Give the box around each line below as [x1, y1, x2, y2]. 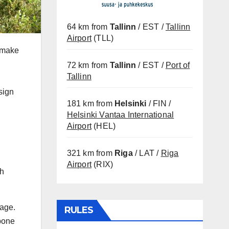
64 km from [66, 22, 110, 31]
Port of [165, 61, 190, 70]
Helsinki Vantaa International [66, 110, 174, 119]
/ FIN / [146, 99, 171, 108]
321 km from [66, 149, 114, 157]
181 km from [66, 99, 114, 108]
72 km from [66, 61, 110, 70]
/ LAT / [132, 149, 161, 157]
